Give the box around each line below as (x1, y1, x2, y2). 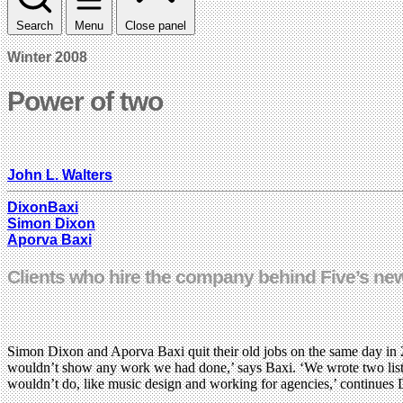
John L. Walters (7, 166, 112, 183)
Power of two (7, 85, 163, 116)
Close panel (125, 18, 186, 32)
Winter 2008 (7, 49, 87, 65)
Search (16, 18, 53, 32)
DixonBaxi (7, 199, 78, 215)
